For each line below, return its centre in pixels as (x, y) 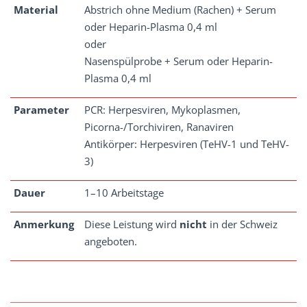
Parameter (41, 110)
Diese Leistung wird (132, 224)
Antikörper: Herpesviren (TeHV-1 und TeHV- (187, 144)
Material (36, 10)
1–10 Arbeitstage (124, 193)
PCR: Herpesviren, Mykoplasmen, (162, 110)
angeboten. (111, 241)
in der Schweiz (242, 224)
